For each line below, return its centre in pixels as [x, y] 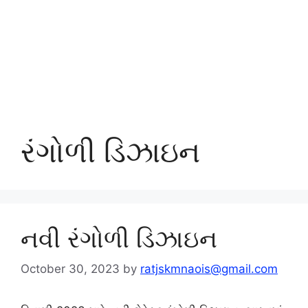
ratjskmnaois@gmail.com [209, 269]
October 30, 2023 [70, 269]
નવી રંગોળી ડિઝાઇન [119, 238]
